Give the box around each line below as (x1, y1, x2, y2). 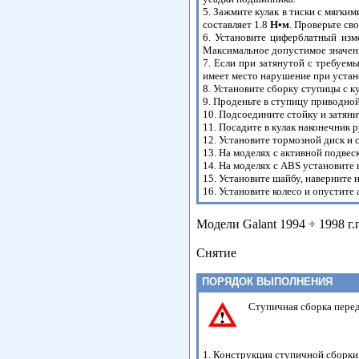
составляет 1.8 (203, 18, 270, 30)
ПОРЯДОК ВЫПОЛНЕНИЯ (199, 276, 333, 288)
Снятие (196, 246, 236, 260)
